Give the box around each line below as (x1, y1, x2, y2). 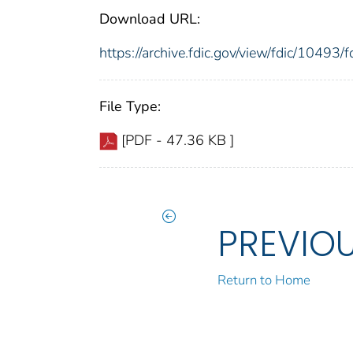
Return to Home (217, 271, 311, 290)
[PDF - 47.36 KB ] (121, 131, 234, 150)
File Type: (99, 97, 161, 117)
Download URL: (99, 9, 200, 29)
